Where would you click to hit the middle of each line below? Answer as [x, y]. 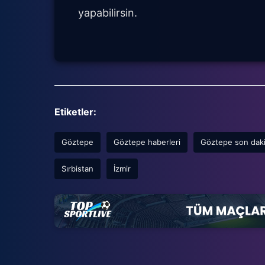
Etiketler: [75, 112]
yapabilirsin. [108, 13]
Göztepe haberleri [147, 142]
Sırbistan [77, 169]
